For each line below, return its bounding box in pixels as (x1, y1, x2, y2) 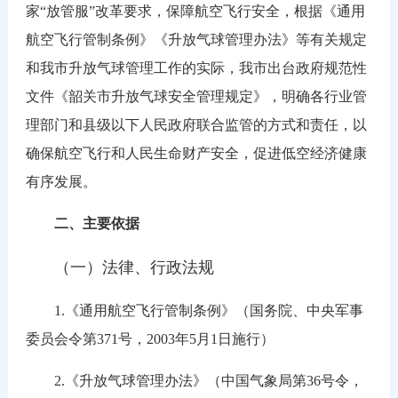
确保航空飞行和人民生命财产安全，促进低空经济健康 (25, 145, 367, 161)
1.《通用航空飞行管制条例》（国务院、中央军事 (25, 302, 363, 318)
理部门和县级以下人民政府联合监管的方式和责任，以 (25, 116, 367, 132)
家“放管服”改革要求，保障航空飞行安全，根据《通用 (25, 3, 365, 19)
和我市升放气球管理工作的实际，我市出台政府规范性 (25, 60, 367, 76)
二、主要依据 (53, 215, 139, 231)
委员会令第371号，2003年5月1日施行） (25, 330, 275, 346)
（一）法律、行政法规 (53, 258, 214, 276)
